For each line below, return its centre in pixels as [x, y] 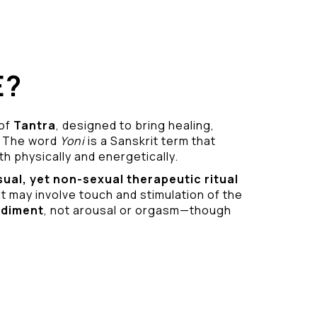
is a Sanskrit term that [150, 141]
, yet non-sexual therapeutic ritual [130, 179]
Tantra [34, 125]
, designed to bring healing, [135, 125]
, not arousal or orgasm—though [137, 210]
